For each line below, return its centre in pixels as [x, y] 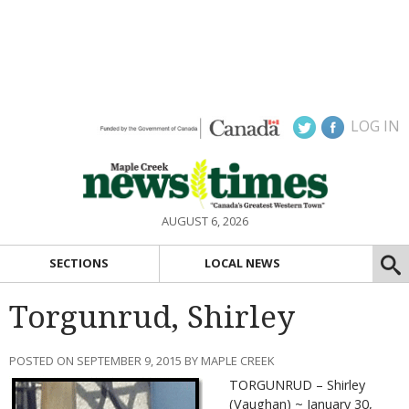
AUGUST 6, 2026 [204, 221]
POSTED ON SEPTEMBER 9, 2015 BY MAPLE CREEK [142, 360]
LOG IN [375, 126]
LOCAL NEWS [243, 263]
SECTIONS [79, 263]
